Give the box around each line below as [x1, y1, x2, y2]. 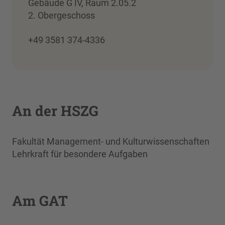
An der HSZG [12, 101, 98, 120]
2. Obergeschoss [28, 10, 95, 21]
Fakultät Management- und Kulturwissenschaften [12, 136, 209, 147]
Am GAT [12, 191, 68, 210]
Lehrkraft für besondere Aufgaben [12, 148, 148, 159]
